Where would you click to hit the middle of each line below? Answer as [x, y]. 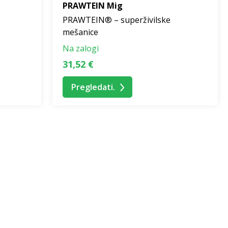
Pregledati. [93, 87]
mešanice [80, 32]
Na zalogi [81, 49]
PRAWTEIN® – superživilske [117, 20]
